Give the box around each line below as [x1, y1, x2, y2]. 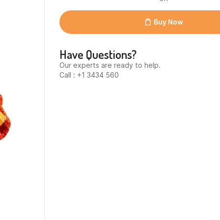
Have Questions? [59, 47, 137, 62]
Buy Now [153, 18, 183, 27]
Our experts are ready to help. [59, 61, 161, 70]
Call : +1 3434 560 [59, 71, 119, 80]
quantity [59, 26, 87, 35]
